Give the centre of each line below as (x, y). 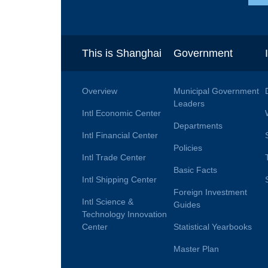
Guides (187, 205)
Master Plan (196, 249)
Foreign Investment (210, 192)
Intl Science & (108, 202)
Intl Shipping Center (119, 180)
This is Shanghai (122, 54)
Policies (188, 148)
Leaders (189, 104)
